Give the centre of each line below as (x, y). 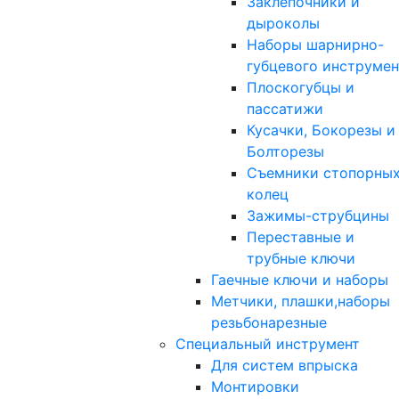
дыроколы (283, 23)
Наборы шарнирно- (315, 44)
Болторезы (285, 151)
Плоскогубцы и (301, 87)
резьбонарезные (269, 322)
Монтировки (255, 386)
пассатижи (285, 108)
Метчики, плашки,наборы (301, 301)
